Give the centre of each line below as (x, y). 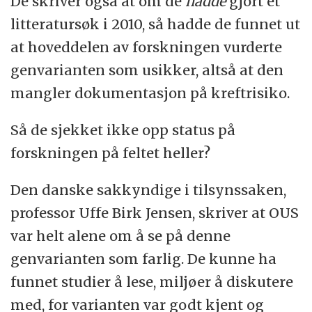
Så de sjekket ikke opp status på (123, 130)
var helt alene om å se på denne (121, 235)
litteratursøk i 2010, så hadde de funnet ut (156, 24)
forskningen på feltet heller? (111, 153)
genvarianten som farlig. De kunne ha (144, 258)
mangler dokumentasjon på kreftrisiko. (150, 93)
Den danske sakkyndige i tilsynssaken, (149, 189)
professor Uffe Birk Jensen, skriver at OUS (155, 212)
